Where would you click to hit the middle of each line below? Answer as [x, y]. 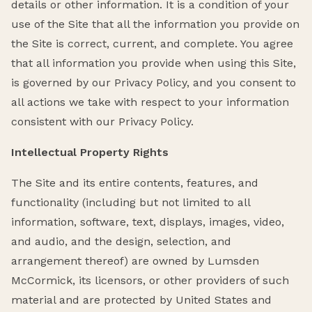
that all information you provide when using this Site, [154, 63]
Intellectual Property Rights [90, 153]
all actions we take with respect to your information [150, 102]
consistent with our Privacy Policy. [102, 122]
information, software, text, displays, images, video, [148, 222]
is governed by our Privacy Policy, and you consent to [154, 83]
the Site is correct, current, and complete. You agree [152, 44]
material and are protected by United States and [141, 300]
